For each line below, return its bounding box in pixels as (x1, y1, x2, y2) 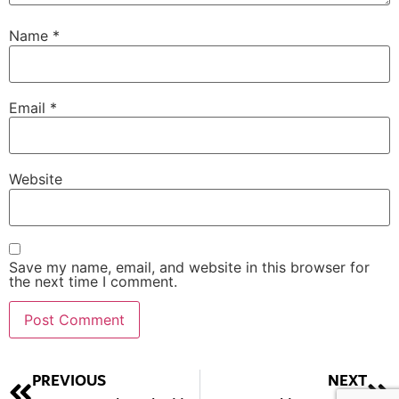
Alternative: (9, 354, 85, 373)
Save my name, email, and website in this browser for (9, 257, 370, 276)
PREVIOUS (32, 367, 106, 395)
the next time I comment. (9, 272, 177, 290)
